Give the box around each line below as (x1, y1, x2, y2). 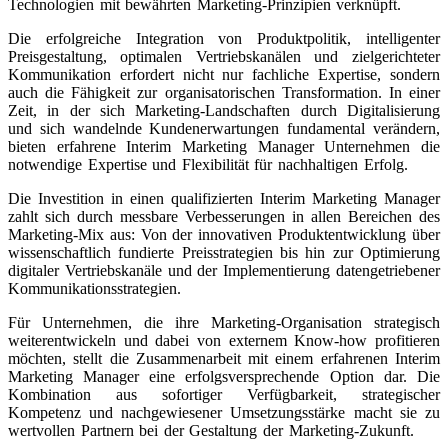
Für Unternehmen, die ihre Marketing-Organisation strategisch (8, 313, 440, 331)
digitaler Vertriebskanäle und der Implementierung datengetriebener (8, 261, 440, 279)
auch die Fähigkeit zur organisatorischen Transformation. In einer (8, 83, 440, 101)
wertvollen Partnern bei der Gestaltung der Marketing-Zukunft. (8, 421, 414, 439)
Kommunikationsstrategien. (8, 279, 181, 297)
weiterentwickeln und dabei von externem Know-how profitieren (8, 331, 440, 349)
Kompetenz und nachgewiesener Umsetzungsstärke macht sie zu (8, 403, 440, 421)
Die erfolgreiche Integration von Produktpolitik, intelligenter (8, 29, 440, 47)
